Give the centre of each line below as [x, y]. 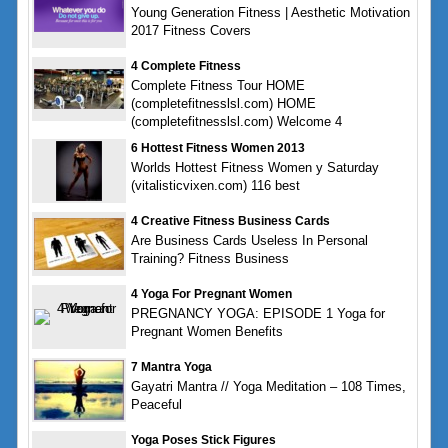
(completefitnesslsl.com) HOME [223, 103]
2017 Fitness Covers [190, 30]
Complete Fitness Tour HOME [217, 85]
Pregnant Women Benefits [206, 331]
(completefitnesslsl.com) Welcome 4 [236, 121]
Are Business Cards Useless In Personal [249, 240]
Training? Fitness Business [209, 258]
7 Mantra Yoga [171, 366]
